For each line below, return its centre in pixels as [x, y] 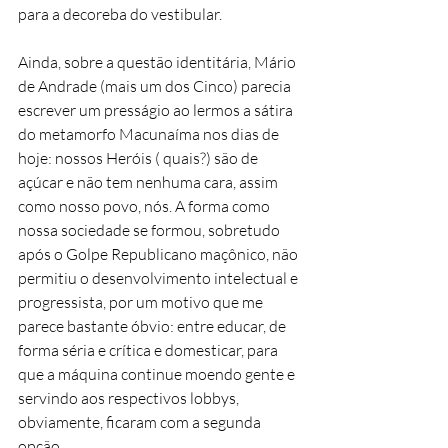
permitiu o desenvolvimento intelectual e [159, 277]
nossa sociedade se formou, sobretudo [150, 229]
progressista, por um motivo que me [142, 301]
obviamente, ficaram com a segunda [141, 421]
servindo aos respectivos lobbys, [130, 397]
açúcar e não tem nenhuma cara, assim [149, 181]
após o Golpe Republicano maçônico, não [159, 253]
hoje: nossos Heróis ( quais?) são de [139, 157]
